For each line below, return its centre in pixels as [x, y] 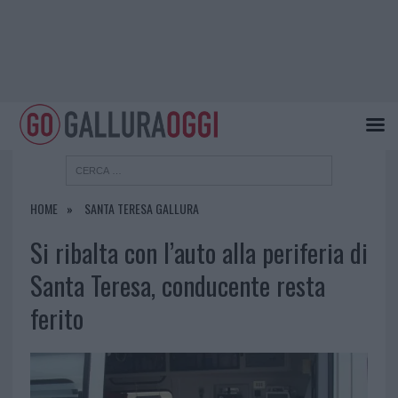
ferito [56, 318]
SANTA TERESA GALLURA [141, 209]
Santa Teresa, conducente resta [177, 286]
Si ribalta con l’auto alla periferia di [199, 253]
